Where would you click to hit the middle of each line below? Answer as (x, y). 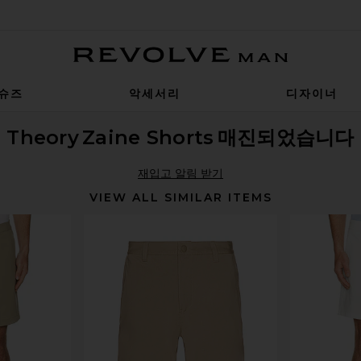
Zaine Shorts (148, 137)
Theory (43, 137)
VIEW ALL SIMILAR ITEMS (180, 197)
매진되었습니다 (286, 137)
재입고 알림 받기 (180, 173)
